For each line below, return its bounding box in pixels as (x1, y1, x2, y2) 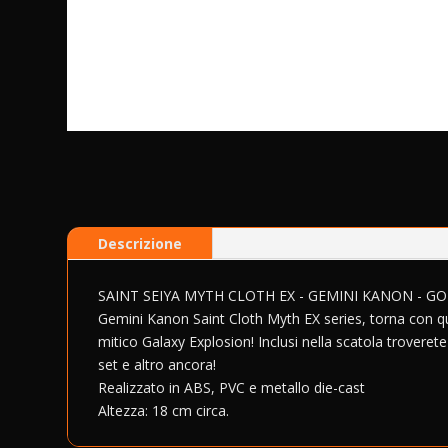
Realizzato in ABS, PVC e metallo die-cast (98, 378, 366, 398)
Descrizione (98, 234, 183, 254)
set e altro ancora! (98, 355, 217, 375)
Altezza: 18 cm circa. (98, 401, 230, 421)
